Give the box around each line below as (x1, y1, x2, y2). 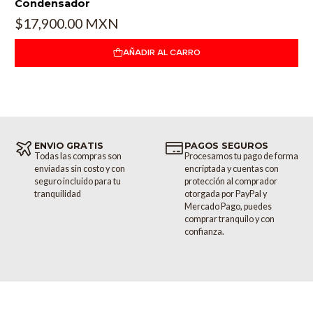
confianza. (184, 226, 224, 237)
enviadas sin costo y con (34, 163, 125, 174)
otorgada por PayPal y (184, 188, 267, 199)
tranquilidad (34, 188, 81, 199)
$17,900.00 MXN (15, 15, 119, 31)
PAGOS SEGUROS (184, 140, 268, 151)
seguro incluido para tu (34, 175, 121, 187)
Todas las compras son (34, 150, 122, 161)
